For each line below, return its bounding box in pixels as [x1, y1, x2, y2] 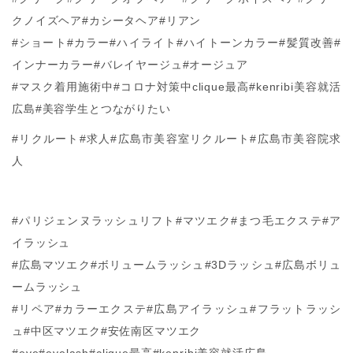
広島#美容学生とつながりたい [12, 102, 171, 115]
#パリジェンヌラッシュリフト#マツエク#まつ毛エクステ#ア [12, 214, 341, 227]
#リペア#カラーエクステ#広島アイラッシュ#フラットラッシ [12, 303, 341, 315]
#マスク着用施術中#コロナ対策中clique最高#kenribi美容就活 [12, 80, 341, 93]
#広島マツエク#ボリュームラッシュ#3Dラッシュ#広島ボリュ [12, 258, 341, 271]
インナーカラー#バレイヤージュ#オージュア [12, 58, 248, 71]
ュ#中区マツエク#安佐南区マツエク [12, 325, 202, 337]
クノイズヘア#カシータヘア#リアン [12, 14, 202, 27]
